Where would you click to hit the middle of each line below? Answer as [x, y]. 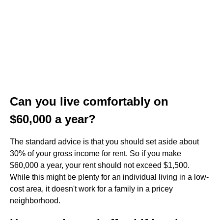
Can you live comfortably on [89, 101]
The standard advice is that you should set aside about [104, 142]
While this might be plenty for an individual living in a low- [109, 177]
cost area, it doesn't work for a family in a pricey [91, 189]
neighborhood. [35, 201]
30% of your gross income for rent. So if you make [96, 153]
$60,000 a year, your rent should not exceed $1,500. [100, 165]
